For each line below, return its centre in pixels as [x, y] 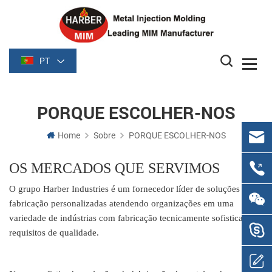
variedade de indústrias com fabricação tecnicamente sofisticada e [134, 218]
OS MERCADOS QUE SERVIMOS [114, 168]
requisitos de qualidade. [54, 233]
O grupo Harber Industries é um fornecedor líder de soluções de [130, 189]
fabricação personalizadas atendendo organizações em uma [121, 204]
